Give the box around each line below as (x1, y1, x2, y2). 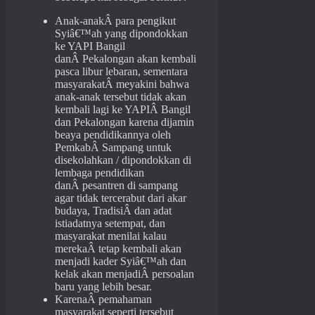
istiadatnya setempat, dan (55, 217, 165, 230)
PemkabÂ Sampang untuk (55, 141, 172, 154)
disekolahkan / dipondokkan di (55, 154, 191, 167)
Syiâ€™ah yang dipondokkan (55, 27, 188, 40)
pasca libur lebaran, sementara (55, 65, 188, 78)
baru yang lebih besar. (55, 281, 152, 293)
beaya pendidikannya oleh (55, 129, 171, 141)
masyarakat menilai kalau (55, 230, 167, 243)
